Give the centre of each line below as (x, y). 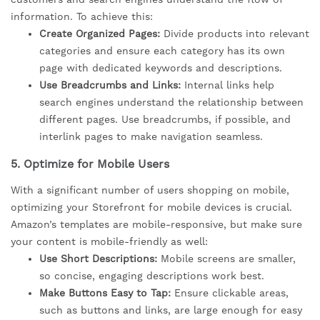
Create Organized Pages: (100, 34)
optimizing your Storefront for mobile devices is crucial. (151, 207)
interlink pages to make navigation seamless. (151, 137)
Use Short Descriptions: (98, 259)
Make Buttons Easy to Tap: (105, 293)
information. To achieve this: (82, 17)
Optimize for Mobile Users (96, 164)
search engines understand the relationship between (171, 102)
